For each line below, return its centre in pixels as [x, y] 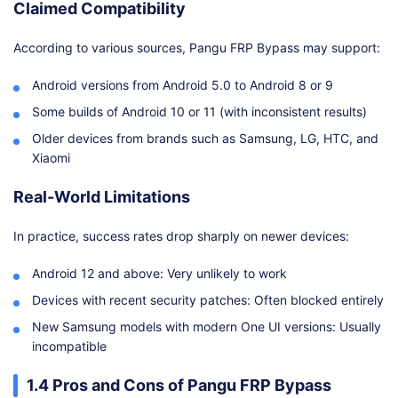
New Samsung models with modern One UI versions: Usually [207, 327]
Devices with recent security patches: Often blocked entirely [208, 300]
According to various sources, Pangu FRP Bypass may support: [197, 48]
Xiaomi [51, 158]
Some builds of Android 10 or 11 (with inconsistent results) [199, 112]
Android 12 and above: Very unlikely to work [159, 274]
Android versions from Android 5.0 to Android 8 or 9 [183, 85]
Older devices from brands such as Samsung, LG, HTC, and [205, 139]
